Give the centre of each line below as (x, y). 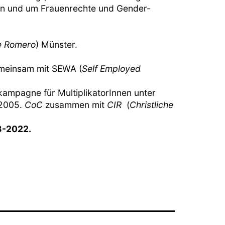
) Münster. (57, 44)
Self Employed (111, 68)
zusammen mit (76, 104)
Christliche (151, 104)
